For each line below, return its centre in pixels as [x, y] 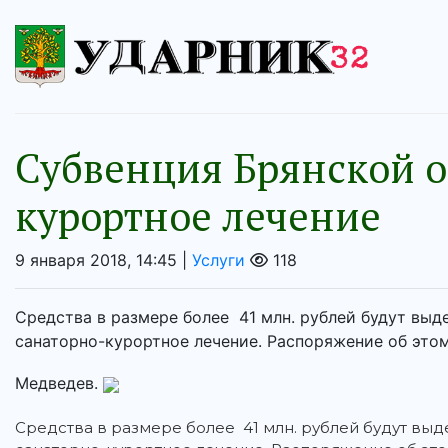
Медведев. [59, 383]
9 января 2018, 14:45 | [103, 260]
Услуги [218, 260]
